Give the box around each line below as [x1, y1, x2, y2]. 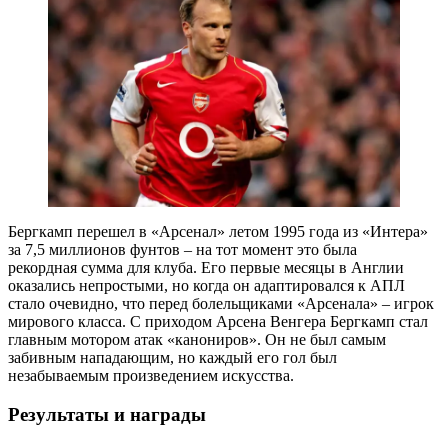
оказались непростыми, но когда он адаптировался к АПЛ [8, 277, 405, 295]
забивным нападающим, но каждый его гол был [8, 349, 337, 367]
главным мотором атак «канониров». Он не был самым [8, 331, 386, 349]
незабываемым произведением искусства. [8, 367, 294, 385]
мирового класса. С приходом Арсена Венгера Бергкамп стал [8, 313, 428, 331]
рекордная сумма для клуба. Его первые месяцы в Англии [8, 259, 404, 277]
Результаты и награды [8, 403, 206, 425]
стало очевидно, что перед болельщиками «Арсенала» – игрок [8, 295, 434, 313]
